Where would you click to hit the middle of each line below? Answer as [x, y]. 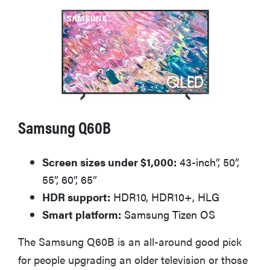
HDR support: [76, 197]
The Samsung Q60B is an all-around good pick [130, 242]
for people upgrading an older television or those [133, 260]
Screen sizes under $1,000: [109, 162]
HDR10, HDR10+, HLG [165, 197]
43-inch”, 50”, [208, 162]
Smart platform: [82, 215]
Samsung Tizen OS [168, 215]
